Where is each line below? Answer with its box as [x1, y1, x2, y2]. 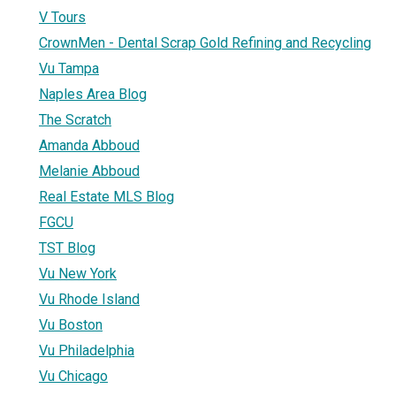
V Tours [39, 8, 86, 26]
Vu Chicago [39, 367, 108, 385]
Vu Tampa [39, 59, 99, 77]
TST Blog [39, 239, 95, 256]
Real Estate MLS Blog [39, 187, 174, 205]
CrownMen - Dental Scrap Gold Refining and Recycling [39, 34, 371, 51]
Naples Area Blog [39, 85, 147, 103]
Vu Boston [39, 316, 103, 333]
